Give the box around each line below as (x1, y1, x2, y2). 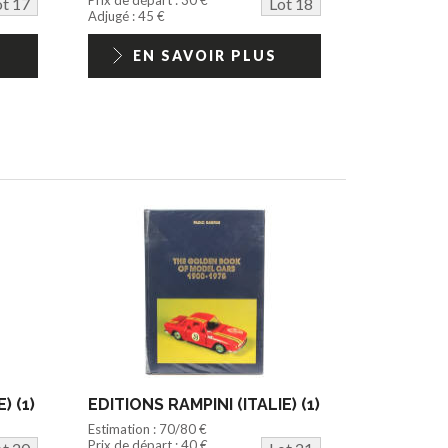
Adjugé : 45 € (88, 7, 166, 24)
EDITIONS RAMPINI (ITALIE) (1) (88, 394, 321, 414)
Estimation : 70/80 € (88, 420, 208, 437)
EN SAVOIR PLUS (132, 46, 277, 64)
